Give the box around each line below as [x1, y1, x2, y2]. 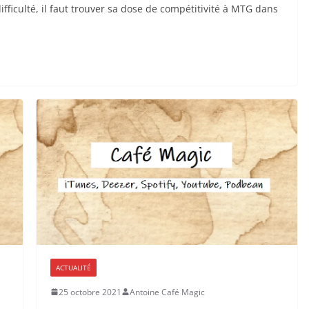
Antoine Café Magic [129, 286, 205, 298]
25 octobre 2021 [58, 286, 121, 298]
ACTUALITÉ [55, 262, 91, 272]
